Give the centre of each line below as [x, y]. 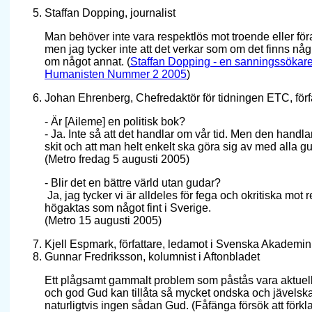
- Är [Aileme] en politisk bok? [115, 122]
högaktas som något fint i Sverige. [128, 208]
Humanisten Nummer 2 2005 [116, 75]
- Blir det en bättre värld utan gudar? [133, 183]
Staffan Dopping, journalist [110, 13]
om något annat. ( [87, 62]
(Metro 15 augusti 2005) [103, 221]
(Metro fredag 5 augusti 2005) [117, 159]
